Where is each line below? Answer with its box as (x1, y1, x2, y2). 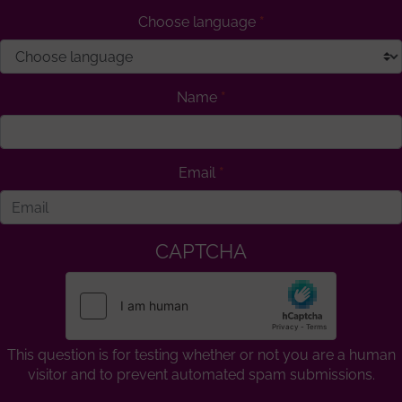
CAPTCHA (155, 240, 247, 264)
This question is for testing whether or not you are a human (6, 346, 396, 364)
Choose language (137, 13, 256, 31)
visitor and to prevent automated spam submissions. (27, 366, 375, 384)
